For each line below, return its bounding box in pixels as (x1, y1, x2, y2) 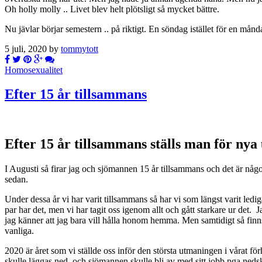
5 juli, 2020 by (5, 43, 61, 54)
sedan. (5, 174, 28, 185)
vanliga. (5, 226, 34, 236)
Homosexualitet (5, 64, 63, 75)
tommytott (61, 43, 98, 54)
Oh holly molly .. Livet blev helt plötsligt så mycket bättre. (5, 4, 219, 14)
